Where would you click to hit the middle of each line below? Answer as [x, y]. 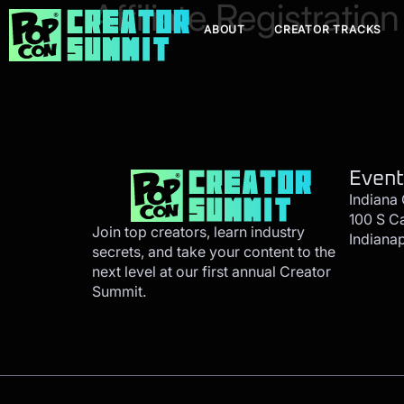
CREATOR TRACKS [328, 29]
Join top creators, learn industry [198, 231]
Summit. [119, 291]
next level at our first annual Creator [211, 271]
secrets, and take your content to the [214, 251]
